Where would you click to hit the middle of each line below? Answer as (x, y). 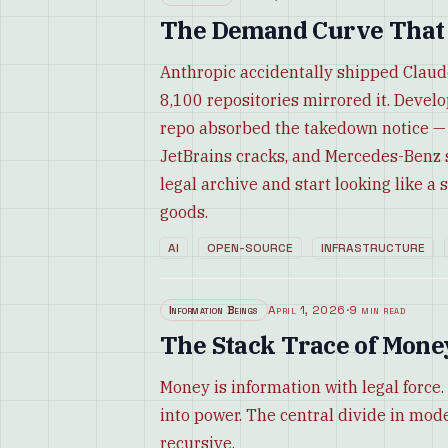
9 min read (377, 310)
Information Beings (214, 310)
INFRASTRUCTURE (373, 248)
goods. (184, 212)
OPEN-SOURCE (250, 248)
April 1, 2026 (306, 310)
